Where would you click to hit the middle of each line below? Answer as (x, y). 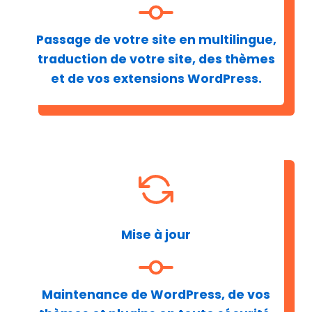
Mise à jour (156, 234)
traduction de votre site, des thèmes (156, 60)
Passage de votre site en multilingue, (156, 40)
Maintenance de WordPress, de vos (156, 294)
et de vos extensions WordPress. (156, 79)
